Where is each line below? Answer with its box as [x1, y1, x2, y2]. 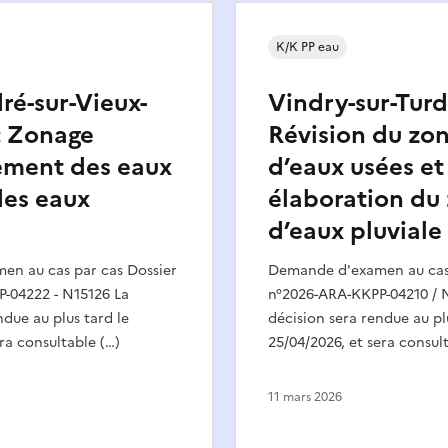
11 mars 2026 [268, 387, 342, 406]
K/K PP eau [276, 37, 339, 56]
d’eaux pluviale [268, 212, 442, 249]
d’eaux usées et [268, 148, 444, 185]
